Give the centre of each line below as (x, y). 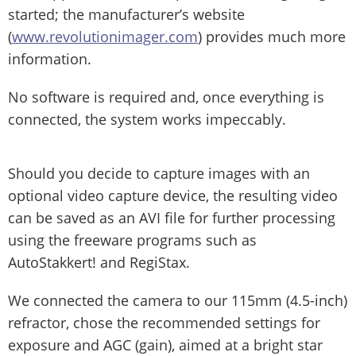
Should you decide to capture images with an (159, 174)
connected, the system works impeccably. (147, 120)
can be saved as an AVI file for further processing (172, 218)
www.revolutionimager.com (105, 37)
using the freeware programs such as (132, 240)
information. (50, 59)
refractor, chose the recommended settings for (164, 323)
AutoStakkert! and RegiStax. (99, 263)
